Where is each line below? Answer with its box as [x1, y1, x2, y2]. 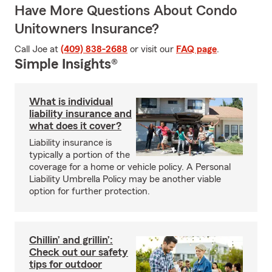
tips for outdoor [29, 259, 102, 270]
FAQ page [176, 44, 217, 54]
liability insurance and [29, 108, 132, 119]
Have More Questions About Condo [15, 4, 237, 18]
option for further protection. [29, 186, 150, 196]
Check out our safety [29, 246, 128, 257]
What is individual [29, 96, 113, 107]
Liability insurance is [29, 138, 112, 148]
